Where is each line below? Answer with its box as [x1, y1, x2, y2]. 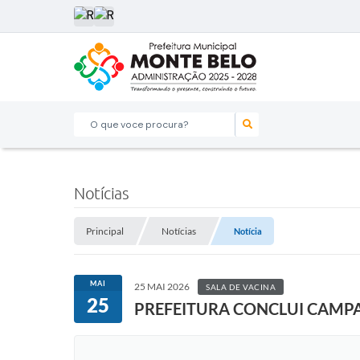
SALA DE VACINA [206, 282, 276, 292]
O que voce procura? [74, 117, 184, 131]
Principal [86, 225, 124, 237]
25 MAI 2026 [134, 280, 190, 292]
